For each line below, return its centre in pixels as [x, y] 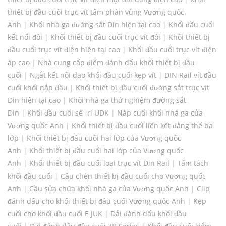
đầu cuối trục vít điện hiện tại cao [64, 50]
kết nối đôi [25, 37]
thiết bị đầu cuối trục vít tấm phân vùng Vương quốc [96, 12]
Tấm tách [193, 163]
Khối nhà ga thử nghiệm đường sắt [127, 100]
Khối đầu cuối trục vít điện [172, 50]
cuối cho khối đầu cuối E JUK [55, 214]
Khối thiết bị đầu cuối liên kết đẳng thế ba [142, 126]
